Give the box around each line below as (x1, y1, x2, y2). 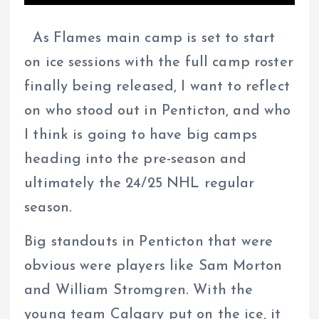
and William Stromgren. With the (24, 283, 253, 298)
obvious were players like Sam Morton (24, 258, 283, 273)
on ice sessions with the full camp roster (24, 55, 293, 70)
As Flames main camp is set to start (24, 31, 276, 46)
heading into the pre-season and (24, 152, 247, 167)
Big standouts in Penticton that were (24, 234, 273, 249)
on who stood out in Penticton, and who (24, 103, 291, 118)
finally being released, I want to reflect (24, 79, 290, 94)
